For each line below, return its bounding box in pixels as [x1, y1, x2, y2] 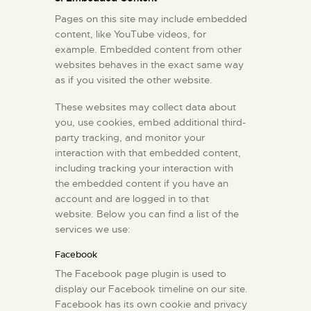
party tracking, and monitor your [55, 131, 205, 144]
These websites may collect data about [55, 101, 236, 114]
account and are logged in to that [55, 192, 209, 205]
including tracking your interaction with [55, 162, 233, 175]
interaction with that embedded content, [55, 146, 241, 160]
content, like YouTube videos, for [55, 28, 206, 41]
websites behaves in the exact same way [55, 58, 244, 72]
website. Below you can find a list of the [55, 208, 239, 221]
